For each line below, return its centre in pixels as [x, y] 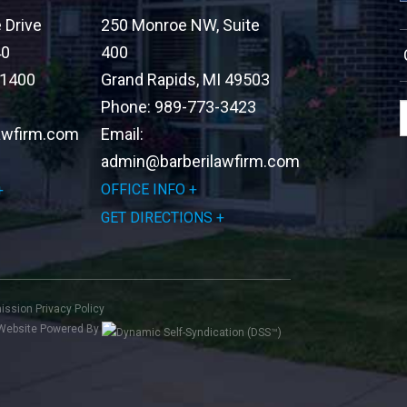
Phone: [126, 107]
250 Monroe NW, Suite [181, 25]
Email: [123, 134]
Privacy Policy [70, 309]
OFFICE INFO [144, 189]
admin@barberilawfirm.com [201, 161]
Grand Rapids [149, 79]
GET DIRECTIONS [157, 218]
